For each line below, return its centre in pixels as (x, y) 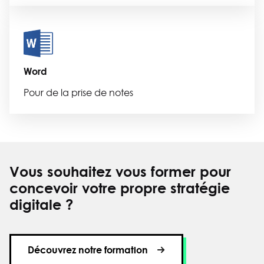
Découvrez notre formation (88, 250)
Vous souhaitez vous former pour (120, 171)
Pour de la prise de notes (78, 93)
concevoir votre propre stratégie (120, 188)
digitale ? (41, 204)
